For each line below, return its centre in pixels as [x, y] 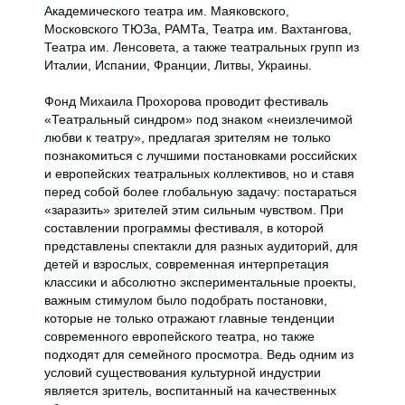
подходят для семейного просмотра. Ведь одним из [199, 354]
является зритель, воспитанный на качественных [190, 391]
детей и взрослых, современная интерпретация [187, 264]
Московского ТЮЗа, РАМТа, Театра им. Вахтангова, [198, 29]
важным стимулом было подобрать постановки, [186, 300]
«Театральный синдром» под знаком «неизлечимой [198, 119]
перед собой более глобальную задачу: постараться [201, 192]
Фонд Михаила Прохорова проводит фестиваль [186, 101]
